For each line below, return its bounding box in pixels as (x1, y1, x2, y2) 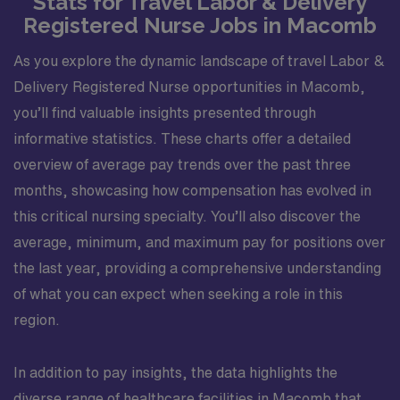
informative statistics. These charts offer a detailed (13, 131, 351, 146)
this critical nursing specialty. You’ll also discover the (13, 209, 361, 223)
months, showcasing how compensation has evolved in (13, 183, 371, 197)
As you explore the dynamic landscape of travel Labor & (13, 54, 385, 68)
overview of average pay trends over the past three (13, 157, 351, 171)
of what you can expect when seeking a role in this (13, 287, 343, 301)
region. (13, 312, 60, 327)
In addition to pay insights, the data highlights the (13, 365, 337, 379)
